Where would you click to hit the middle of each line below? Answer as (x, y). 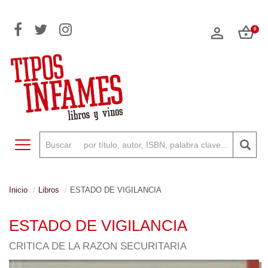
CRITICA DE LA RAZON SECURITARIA (98, 246)
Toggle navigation (55, 145)
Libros (49, 190)
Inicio (18, 190)
